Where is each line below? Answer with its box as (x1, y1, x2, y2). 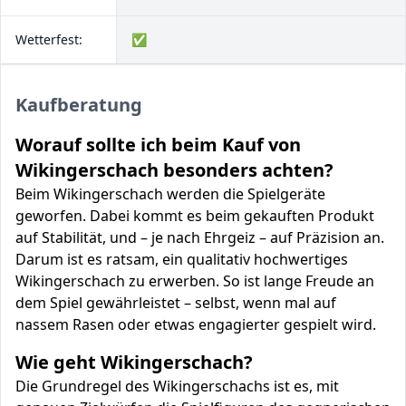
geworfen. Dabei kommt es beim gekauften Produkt (15, 206, 374, 226)
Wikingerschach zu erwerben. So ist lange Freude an (15, 271, 374, 291)
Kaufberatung (15, 92, 142, 117)
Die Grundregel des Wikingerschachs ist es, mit (15, 376, 339, 396)
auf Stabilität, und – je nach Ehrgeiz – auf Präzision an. (15, 227, 384, 247)
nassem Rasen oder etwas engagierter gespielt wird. (15, 314, 376, 334)
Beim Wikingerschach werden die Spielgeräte (15, 184, 325, 204)
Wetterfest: (15, 31, 82, 48)
